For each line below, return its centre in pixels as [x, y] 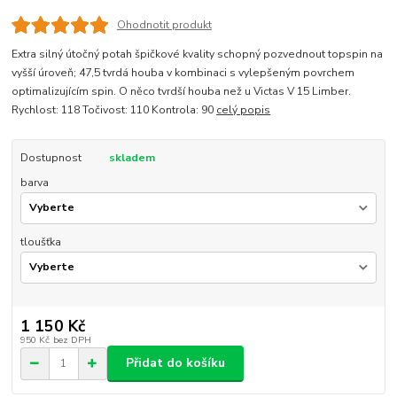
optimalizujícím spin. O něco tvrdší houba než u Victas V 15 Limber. [182, 92]
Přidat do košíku [175, 363]
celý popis [244, 110]
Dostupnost [51, 158]
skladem [132, 158]
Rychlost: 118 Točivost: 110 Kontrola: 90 [114, 110]
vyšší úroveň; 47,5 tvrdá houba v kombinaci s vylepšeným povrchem [183, 73]
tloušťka [40, 241]
